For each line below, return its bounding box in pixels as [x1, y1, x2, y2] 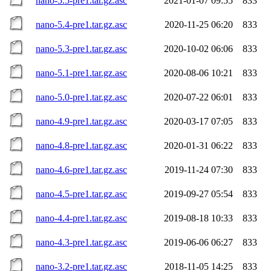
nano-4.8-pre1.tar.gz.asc [36, 140, 127, 151]
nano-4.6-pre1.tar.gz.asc [36, 164, 127, 175]
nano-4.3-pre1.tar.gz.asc [36, 237, 127, 247]
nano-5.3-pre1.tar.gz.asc [36, 43, 127, 54]
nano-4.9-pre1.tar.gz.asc [36, 116, 127, 126]
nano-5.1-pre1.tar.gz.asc [36, 67, 127, 78]
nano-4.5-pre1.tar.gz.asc [36, 188, 127, 199]
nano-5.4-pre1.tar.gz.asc [36, 19, 127, 30]
